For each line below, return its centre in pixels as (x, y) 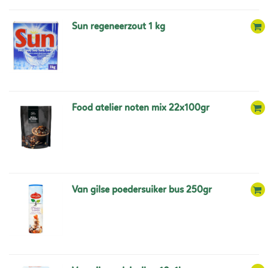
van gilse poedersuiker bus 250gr (144, 190)
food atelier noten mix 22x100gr (143, 108)
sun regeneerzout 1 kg (121, 27)
